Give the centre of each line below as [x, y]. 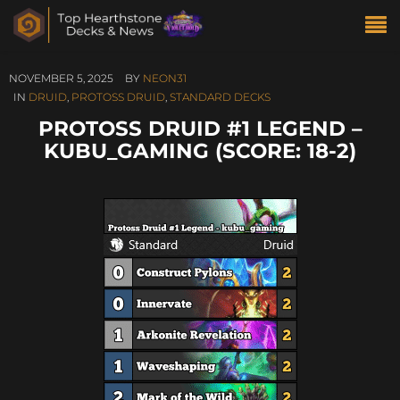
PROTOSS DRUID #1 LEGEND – [200, 128]
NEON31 [165, 78]
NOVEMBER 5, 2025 [61, 78]
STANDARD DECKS [220, 97]
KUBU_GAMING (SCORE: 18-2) [200, 150]
